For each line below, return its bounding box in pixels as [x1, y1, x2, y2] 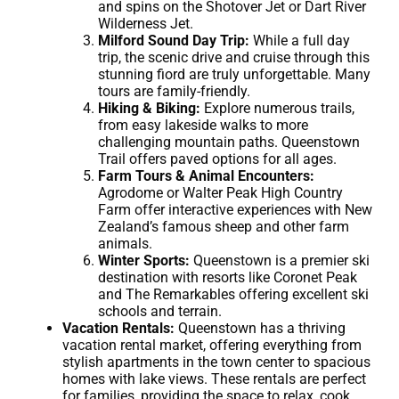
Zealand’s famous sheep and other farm [98, 217, 349, 235]
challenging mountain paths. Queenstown [98, 133, 360, 151]
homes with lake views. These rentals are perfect [62, 370, 366, 387]
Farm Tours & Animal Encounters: [98, 167, 314, 184]
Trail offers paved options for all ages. [98, 150, 337, 167]
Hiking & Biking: [98, 99, 200, 117]
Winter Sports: [98, 251, 190, 269]
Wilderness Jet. [98, 14, 193, 32]
